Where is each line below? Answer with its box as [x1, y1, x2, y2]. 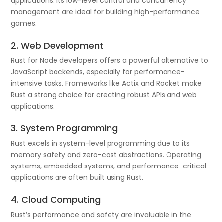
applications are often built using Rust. [11, 172, 144, 182]
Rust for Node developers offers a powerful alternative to [11, 55, 209, 65]
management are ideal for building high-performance [11, 6, 200, 17]
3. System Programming [11, 121, 118, 134]
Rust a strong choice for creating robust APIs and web [11, 89, 197, 100]
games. [11, 18, 37, 28]
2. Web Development [11, 39, 104, 52]
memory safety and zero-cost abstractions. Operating [11, 149, 202, 160]
